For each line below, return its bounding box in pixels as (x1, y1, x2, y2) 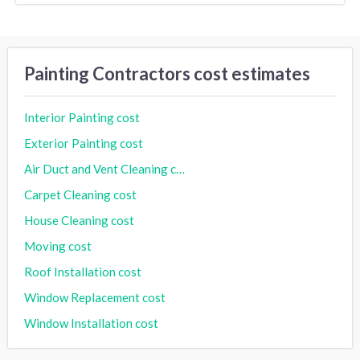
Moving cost (24, 238, 92, 253)
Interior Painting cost (24, 110, 140, 125)
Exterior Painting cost (24, 135, 143, 150)
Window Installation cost (24, 315, 158, 330)
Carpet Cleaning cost (24, 186, 137, 202)
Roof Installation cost (24, 264, 141, 279)
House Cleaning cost (24, 212, 134, 227)
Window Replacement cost (24, 289, 166, 305)
